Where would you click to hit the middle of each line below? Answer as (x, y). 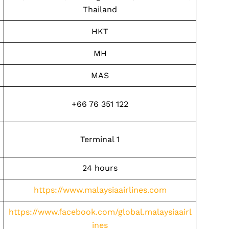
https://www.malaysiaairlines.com (100, 190)
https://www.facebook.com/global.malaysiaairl (100, 212)
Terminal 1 (100, 139)
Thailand (100, 9)
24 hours (100, 168)
